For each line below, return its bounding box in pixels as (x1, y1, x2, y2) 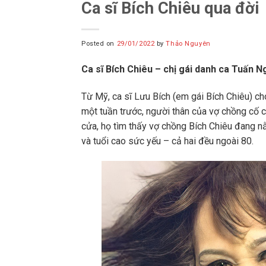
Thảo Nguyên (166, 39, 211, 47)
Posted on (81, 39, 117, 47)
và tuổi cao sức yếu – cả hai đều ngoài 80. (81, 135, 254, 147)
